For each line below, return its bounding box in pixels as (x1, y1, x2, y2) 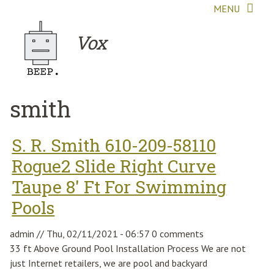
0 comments (152, 227, 204, 240)
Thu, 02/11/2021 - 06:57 (46, 227, 150, 240)
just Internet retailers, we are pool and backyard (10, 256, 208, 269)
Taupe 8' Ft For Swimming (12, 175, 227, 198)
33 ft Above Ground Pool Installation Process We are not (10, 242, 246, 254)
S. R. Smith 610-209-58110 (12, 133, 217, 157)
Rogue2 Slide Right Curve (12, 154, 217, 177)
